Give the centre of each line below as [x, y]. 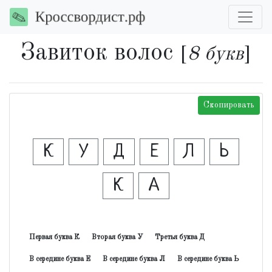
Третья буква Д [180, 237]
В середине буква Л [134, 259]
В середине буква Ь [208, 259]
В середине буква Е [60, 259]
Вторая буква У [117, 237]
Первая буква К [54, 237]
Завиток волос [100, 53]
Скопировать [229, 105]
